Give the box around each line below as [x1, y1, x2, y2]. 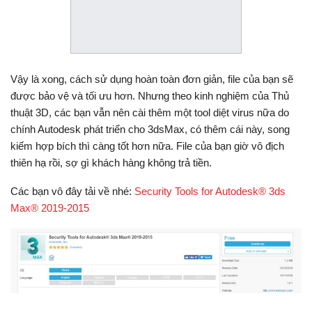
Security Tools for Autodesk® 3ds [134, 185, 286, 197]
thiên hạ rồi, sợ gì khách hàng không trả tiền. [10, 156, 212, 169]
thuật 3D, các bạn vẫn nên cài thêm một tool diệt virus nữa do [10, 106, 289, 118]
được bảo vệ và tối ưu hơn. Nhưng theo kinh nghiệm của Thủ [10, 89, 289, 102]
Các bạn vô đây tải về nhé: [10, 185, 134, 197]
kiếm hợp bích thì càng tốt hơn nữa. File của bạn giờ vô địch [10, 139, 284, 152]
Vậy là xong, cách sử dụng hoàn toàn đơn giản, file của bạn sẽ [10, 72, 293, 85]
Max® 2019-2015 [10, 201, 89, 214]
